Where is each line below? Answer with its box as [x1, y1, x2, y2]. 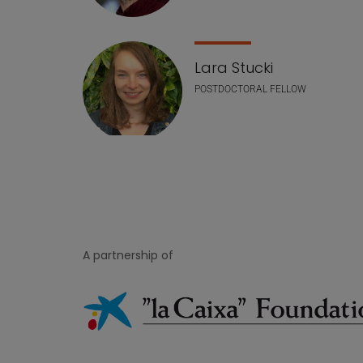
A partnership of [83, 247, 173, 264]
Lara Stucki [194, 58, 273, 78]
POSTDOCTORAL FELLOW [194, 83, 306, 95]
